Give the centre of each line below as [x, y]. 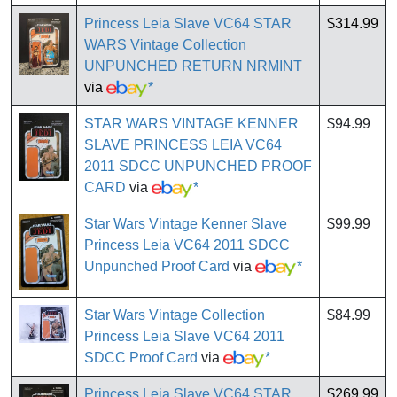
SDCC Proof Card [141, 358]
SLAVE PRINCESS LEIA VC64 [183, 145]
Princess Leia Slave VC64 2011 [184, 337]
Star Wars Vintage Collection [175, 315]
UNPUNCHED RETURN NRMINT [193, 66]
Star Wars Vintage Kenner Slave [186, 224]
